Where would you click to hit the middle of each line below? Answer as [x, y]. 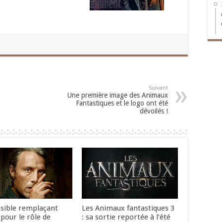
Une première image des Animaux [118, 95]
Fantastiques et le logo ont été [122, 103]
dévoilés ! [154, 111]
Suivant [158, 88]
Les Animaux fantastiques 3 [128, 208]
